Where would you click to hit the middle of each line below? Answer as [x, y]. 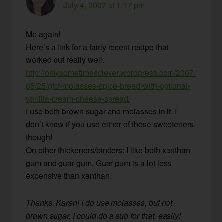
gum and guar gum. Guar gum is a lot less [99, 163]
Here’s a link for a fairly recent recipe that [97, 47]
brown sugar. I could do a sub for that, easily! [104, 215]
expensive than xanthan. [69, 175]
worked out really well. [65, 59]
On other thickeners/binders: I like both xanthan [108, 150]
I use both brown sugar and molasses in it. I [102, 111]
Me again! [43, 34]
